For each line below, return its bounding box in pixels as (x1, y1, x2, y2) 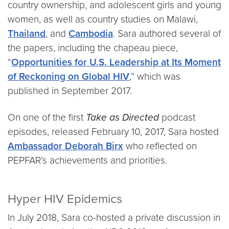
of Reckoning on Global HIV (8, 71, 129, 82)
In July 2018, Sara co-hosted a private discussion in (8, 212, 220, 223)
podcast (162, 111, 195, 123)
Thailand (8, 28, 45, 39)
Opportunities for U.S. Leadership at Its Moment (11, 56, 221, 68)
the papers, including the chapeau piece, (8, 42, 178, 54)
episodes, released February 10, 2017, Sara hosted (8, 126, 219, 138)
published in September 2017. (8, 85, 132, 97)
